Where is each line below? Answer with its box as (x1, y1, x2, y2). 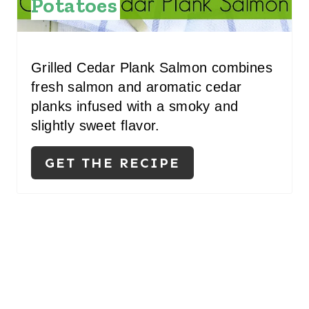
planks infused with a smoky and (31, 99, 239, 114)
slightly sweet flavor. (31, 118, 160, 134)
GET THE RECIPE (45, 154, 180, 172)
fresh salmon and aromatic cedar (31, 79, 242, 95)
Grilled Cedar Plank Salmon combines (31, 60, 272, 76)
